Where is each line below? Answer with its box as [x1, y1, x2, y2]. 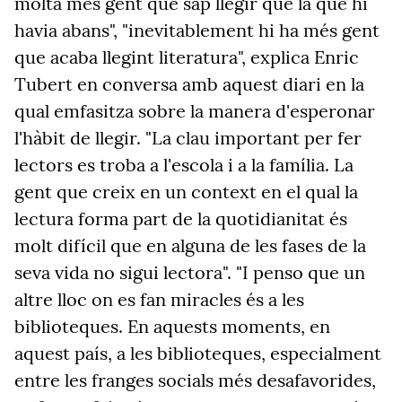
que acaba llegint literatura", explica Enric [14, 46, 359, 68]
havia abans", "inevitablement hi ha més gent [14, 19, 380, 41]
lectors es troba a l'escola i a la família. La [14, 153, 354, 176]
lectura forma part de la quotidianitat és [14, 207, 347, 230]
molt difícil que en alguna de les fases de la [14, 234, 366, 257]
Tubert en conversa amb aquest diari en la [14, 73, 364, 95]
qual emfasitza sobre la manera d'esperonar [14, 100, 375, 122]
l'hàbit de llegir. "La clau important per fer [14, 127, 362, 149]
